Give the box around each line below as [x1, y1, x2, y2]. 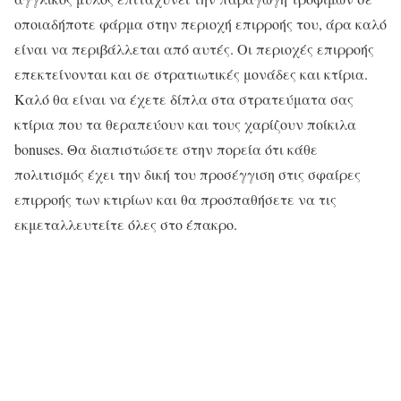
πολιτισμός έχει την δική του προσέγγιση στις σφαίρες [14, 164, 361, 183]
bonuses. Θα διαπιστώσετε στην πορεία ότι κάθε [14, 139, 318, 158]
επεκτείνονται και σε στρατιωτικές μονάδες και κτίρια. [14, 64, 368, 83]
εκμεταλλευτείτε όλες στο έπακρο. [14, 214, 237, 234]
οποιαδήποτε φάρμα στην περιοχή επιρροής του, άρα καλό [14, 13, 387, 33]
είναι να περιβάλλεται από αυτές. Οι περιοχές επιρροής [14, 38, 374, 58]
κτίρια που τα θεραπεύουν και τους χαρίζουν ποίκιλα [14, 114, 356, 133]
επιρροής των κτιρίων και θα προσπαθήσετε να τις [14, 189, 337, 209]
